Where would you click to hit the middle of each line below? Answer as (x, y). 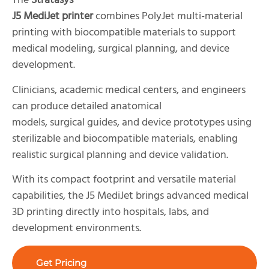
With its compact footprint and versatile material (124, 180)
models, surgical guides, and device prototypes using (132, 122)
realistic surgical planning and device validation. (120, 155)
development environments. (77, 229)
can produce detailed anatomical (87, 106)
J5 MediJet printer (53, 17)
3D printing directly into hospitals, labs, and (110, 213)
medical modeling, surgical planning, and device (121, 49)
